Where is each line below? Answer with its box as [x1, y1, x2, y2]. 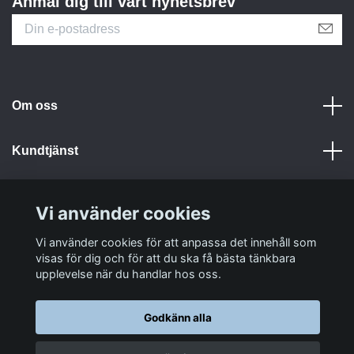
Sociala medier [12, 234, 100, 248]
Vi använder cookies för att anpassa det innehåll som [36, 235, 317, 249]
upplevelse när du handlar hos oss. [36, 266, 221, 281]
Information [12, 189, 81, 203]
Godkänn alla [144, 311, 212, 324]
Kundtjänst [12, 144, 78, 158]
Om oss [12, 99, 58, 113]
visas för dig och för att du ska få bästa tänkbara [36, 250, 296, 265]
